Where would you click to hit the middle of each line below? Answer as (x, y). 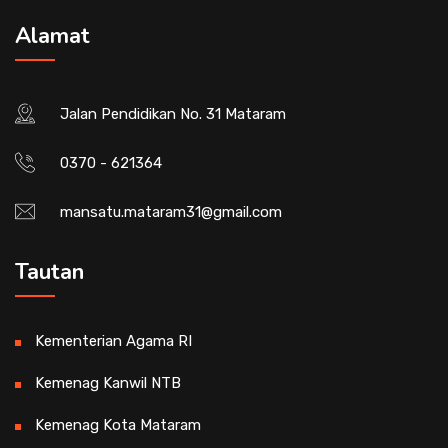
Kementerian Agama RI (113, 341)
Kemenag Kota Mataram (118, 425)
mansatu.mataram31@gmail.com (171, 212)
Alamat (52, 36)
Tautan (49, 272)
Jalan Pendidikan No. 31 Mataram (173, 114)
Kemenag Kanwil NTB (108, 383)
